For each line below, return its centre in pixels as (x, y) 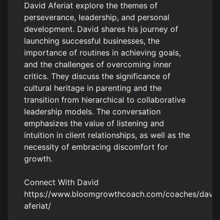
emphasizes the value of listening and (94, 123)
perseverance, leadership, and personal (97, 17)
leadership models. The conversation (92, 111)
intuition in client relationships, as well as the (107, 135)
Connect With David (61, 182)
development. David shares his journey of (101, 29)
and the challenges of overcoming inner (98, 64)
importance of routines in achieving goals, (102, 53)
